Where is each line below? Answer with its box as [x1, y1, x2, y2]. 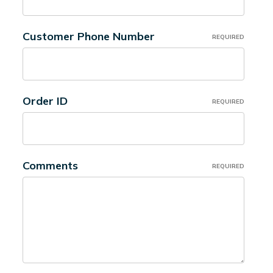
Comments [22, 158, 78, 172]
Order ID [22, 94, 68, 108]
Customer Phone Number [22, 29, 155, 43]
